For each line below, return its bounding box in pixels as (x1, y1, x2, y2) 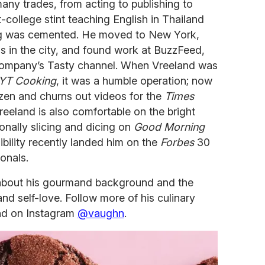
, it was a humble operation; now (56, 74, 212, 87)
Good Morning (134, 120, 205, 133)
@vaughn (77, 206, 124, 219)
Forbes (160, 135, 194, 148)
